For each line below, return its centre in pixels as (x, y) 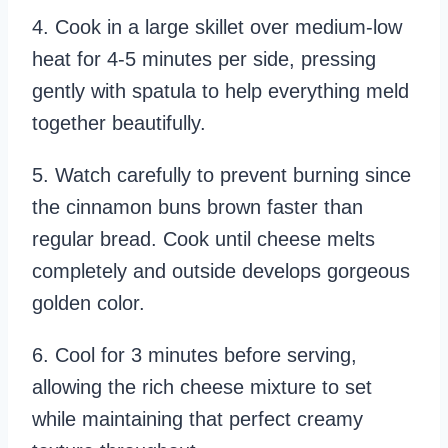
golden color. (88, 303)
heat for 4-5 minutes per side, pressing (204, 59)
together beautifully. (119, 123)
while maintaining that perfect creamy (197, 419)
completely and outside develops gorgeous (221, 271)
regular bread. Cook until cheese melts (203, 239)
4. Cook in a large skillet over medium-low (217, 27)
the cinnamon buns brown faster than (197, 207)
